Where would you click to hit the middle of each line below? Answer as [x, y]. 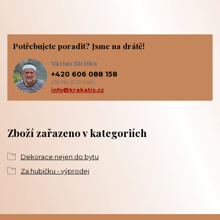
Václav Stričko [74, 64]
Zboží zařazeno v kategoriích [77, 133]
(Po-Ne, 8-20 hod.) [73, 82]
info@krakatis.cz [78, 90]
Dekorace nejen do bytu [59, 156]
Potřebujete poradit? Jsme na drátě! [78, 46]
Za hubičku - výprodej [55, 171]
